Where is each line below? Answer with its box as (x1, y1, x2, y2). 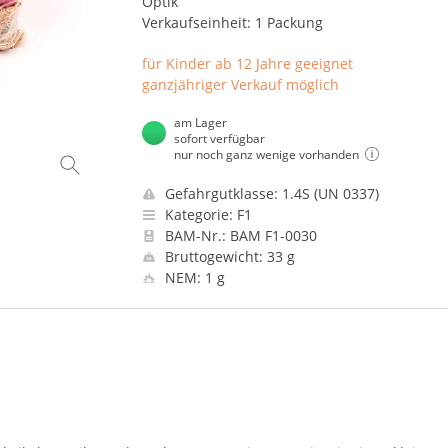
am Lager (173, 114, 227, 131)
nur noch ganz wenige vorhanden (173, 146, 359, 163)
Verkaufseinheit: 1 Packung (141, 13, 323, 32)
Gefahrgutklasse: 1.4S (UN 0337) (160, 184, 379, 203)
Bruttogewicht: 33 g (160, 247, 295, 266)
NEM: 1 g (160, 268, 225, 287)
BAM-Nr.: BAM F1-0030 (160, 226, 317, 245)
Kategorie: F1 (160, 205, 252, 224)
